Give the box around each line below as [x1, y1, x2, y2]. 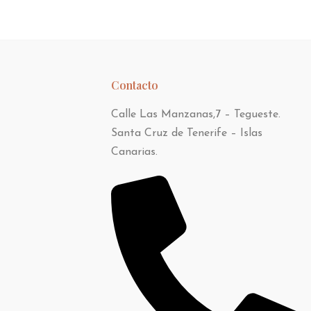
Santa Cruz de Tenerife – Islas [110, 127, 262, 139]
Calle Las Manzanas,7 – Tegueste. [110, 108, 280, 120]
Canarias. [110, 146, 158, 158]
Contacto [110, 77, 158, 92]
